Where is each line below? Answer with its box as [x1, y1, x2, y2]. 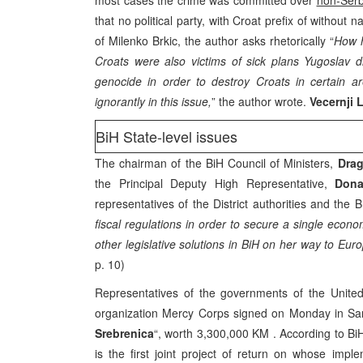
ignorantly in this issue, [95, 93, 211, 109]
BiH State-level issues [96, 126, 237, 147]
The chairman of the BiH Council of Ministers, [95, 155, 338, 171]
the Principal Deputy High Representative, [95, 175, 335, 191]
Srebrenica [95, 325, 154, 341]
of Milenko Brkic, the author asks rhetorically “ [95, 32, 335, 49]
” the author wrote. [211, 93, 310, 109]
